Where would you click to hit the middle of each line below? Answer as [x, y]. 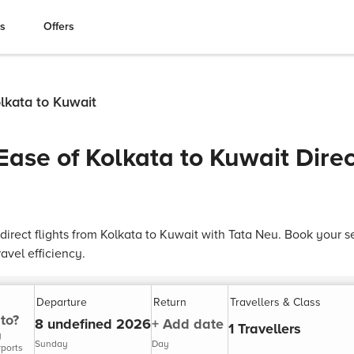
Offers [58, 26]
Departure [62, 302]
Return [170, 302]
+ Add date [188, 324]
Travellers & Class [275, 302]
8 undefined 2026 [93, 324]
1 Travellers [265, 328]
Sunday [51, 344]
